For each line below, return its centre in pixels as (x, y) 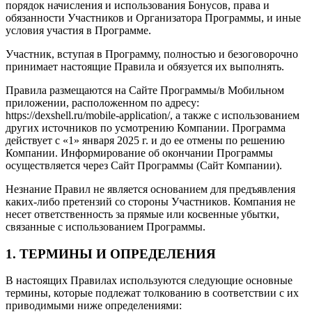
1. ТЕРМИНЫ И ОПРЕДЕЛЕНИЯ (111, 253)
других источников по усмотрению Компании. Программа (146, 127)
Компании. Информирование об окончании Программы (139, 153)
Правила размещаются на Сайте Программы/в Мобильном (145, 90)
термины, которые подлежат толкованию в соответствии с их (152, 293)
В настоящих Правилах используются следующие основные (149, 281)
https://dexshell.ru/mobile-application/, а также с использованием (153, 115)
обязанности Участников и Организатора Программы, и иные (153, 17)
